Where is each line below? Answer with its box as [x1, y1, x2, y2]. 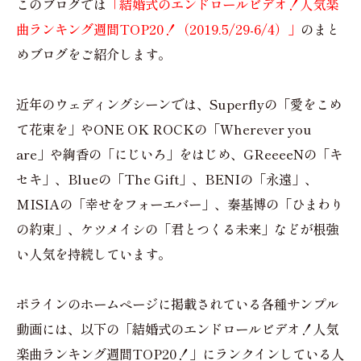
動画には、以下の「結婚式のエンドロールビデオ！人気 [16, 318, 338, 338]
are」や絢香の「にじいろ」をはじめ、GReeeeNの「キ [16, 143, 342, 164]
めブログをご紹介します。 [16, 44, 171, 64]
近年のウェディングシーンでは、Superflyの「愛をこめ [16, 93, 342, 114]
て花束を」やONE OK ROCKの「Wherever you [16, 118, 312, 139]
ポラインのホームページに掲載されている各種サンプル [16, 293, 338, 313]
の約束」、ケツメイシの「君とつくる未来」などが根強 [16, 218, 338, 239]
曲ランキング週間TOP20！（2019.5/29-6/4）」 [16, 19, 301, 39]
